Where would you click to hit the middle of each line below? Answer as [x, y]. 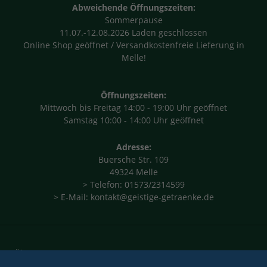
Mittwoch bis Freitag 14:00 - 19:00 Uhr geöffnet [133, 107]
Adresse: [133, 147]
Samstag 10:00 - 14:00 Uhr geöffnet [133, 120]
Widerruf [238, 259]
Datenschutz [146, 259]
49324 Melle [133, 172]
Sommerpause [133, 20]
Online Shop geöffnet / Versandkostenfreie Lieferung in [133, 45]
